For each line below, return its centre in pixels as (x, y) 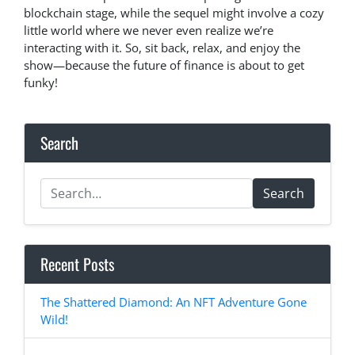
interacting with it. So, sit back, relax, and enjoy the (162, 48)
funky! (41, 83)
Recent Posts (77, 264)
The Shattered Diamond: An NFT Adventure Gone (174, 302)
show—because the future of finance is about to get (164, 65)
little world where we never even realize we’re (149, 31)
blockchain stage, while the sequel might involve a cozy (174, 13)
